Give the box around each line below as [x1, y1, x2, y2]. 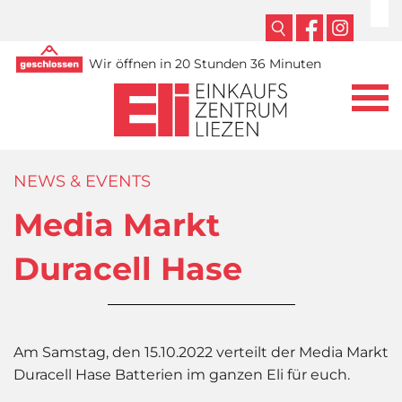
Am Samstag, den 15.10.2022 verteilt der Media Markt [13, 343, 389, 361]
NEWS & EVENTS [13, 170, 151, 191]
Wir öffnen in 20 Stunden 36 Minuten [85, 56, 321, 73]
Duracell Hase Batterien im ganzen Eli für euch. [13, 365, 350, 383]
